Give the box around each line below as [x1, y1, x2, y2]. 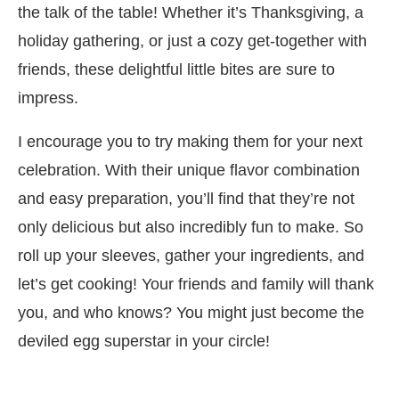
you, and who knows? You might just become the [18, 303, 364, 322]
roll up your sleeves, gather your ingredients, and [18, 246, 364, 265]
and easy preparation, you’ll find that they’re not [18, 189, 354, 208]
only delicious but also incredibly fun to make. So [18, 217, 363, 236]
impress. [18, 88, 78, 107]
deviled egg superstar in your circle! [18, 331, 270, 350]
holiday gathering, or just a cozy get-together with [18, 31, 367, 50]
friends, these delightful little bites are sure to [18, 60, 335, 78]
